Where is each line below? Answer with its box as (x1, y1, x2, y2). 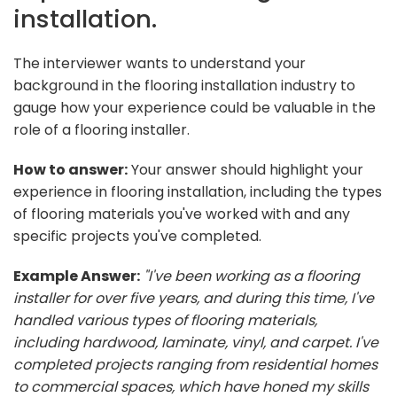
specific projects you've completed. (13, 225, 261, 246)
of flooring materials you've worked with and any (13, 203, 350, 224)
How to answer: (13, 159, 128, 180)
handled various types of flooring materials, (13, 309, 317, 331)
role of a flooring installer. (13, 119, 190, 140)
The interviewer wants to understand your (13, 52, 306, 74)
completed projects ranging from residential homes (13, 354, 378, 375)
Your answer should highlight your (128, 159, 363, 180)
